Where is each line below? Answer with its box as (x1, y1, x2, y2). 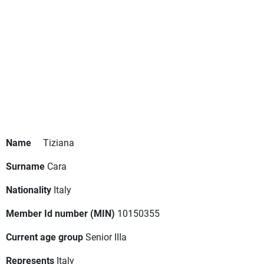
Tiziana (43, 136, 74, 149)
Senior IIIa (85, 230, 127, 243)
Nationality (6, 183, 51, 196)
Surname (6, 160, 45, 173)
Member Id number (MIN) (6, 207, 115, 220)
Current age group (6, 230, 83, 243)
